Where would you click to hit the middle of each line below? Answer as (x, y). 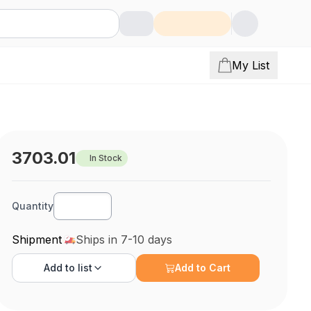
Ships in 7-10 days (124, 239)
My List (251, 65)
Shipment (37, 239)
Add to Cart (203, 268)
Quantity (33, 206)
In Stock (106, 158)
